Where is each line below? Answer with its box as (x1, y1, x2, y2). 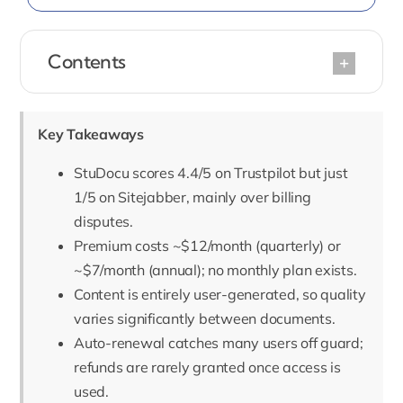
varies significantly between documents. (74, 309, 336, 328)
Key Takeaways (38, 125, 144, 144)
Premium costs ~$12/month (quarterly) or (74, 237, 341, 255)
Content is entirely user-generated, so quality (74, 285, 366, 304)
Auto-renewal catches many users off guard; (74, 334, 363, 353)
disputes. (74, 212, 133, 231)
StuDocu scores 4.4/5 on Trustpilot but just (74, 164, 348, 183)
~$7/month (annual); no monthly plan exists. (74, 261, 357, 280)
